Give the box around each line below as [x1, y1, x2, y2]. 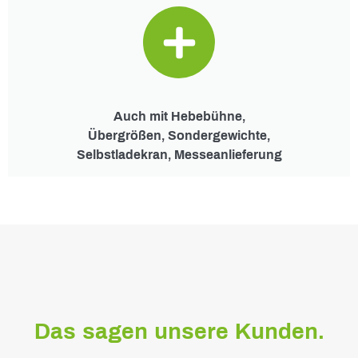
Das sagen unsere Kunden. [34, 319, 324, 344]
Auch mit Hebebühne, [113, 109, 245, 124]
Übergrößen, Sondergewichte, [88, 129, 270, 143]
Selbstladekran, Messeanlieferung [76, 148, 282, 162]
